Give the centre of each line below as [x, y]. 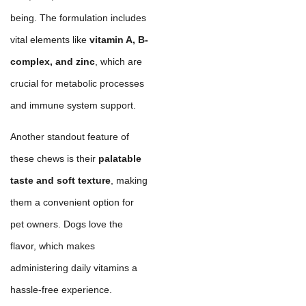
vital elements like [50, 39]
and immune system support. [73, 105]
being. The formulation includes [78, 17]
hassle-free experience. [61, 290]
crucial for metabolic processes [77, 83]
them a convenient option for [72, 202]
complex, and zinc [53, 61]
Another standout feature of [70, 137]
